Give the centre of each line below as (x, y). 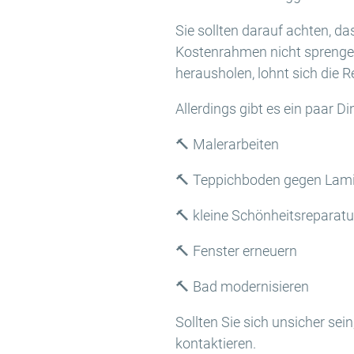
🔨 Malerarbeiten (227, 144)
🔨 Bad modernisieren (242, 286)
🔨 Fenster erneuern (236, 251)
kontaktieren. (216, 343)
